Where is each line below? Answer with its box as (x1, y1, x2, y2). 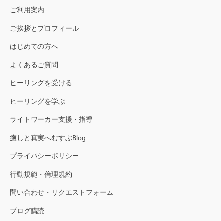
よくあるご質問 (10, 60, 58, 69)
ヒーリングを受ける (10, 78, 72, 87)
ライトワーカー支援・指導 (10, 115, 93, 123)
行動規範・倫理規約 (10, 170, 72, 178)
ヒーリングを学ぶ (10, 97, 65, 105)
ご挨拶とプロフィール (10, 24, 79, 32)
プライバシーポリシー (10, 151, 79, 160)
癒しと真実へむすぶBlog (10, 133, 86, 142)
